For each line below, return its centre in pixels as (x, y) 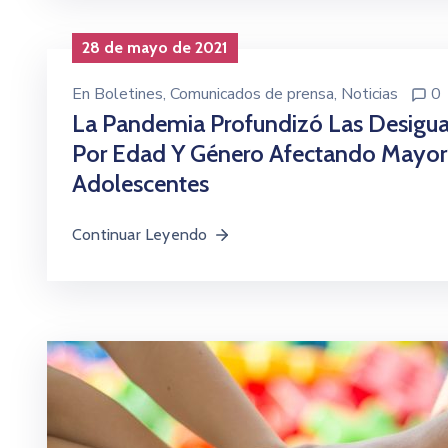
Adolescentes (140, 184)
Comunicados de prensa (252, 94)
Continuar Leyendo (140, 235)
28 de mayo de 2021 (155, 48)
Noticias (369, 94)
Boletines (128, 94)
